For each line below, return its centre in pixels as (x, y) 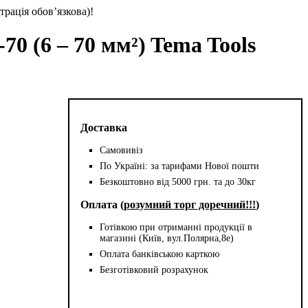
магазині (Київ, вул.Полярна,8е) (167, 238)
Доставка (104, 127)
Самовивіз (122, 150)
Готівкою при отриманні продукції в (176, 227)
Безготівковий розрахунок (154, 269)
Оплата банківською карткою (160, 254)
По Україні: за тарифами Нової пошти (180, 166)
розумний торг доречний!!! (190, 204)
